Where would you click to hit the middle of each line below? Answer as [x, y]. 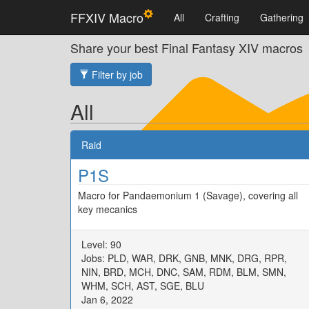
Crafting [222, 17]
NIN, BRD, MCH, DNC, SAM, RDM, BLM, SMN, [184, 272]
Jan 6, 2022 [107, 299]
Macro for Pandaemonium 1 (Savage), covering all [188, 195]
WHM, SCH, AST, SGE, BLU [143, 286]
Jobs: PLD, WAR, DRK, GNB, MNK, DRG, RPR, [184, 258]
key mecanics [108, 209]
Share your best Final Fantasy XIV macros [187, 48]
